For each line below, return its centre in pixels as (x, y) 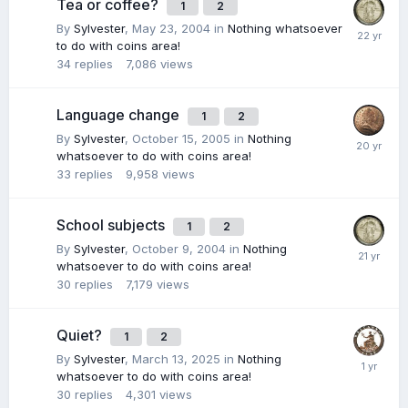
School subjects (112, 225)
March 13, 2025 (176, 359)
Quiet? (81, 335)
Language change (120, 115)
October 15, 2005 (181, 138)
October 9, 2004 (179, 249)
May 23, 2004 (171, 28)
